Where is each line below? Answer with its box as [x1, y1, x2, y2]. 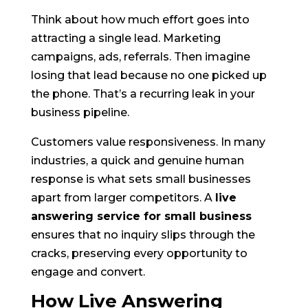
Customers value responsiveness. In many [30, 135, 265, 149]
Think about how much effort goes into [30, 13, 250, 27]
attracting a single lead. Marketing [30, 32, 221, 45]
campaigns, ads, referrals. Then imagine [30, 50, 250, 64]
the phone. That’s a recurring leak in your [30, 87, 255, 101]
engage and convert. [30, 265, 145, 279]
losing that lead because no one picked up [30, 69, 267, 82]
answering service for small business [30, 210, 252, 223]
